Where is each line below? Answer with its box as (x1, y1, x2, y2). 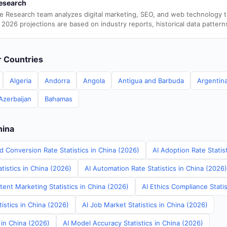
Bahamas (45, 95, 72, 103)
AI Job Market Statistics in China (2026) (82, 201, 208, 209)
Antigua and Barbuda (118, 77, 184, 85)
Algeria (10, 77, 31, 85)
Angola (83, 77, 105, 85)
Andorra (45, 77, 70, 85)
